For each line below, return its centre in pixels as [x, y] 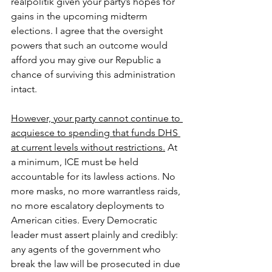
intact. [24, 89]
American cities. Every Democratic [85, 220]
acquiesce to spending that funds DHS [96, 133]
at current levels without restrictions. [88, 147]
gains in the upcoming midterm [80, 16]
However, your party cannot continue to [97, 118]
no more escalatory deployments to [89, 206]
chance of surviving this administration [94, 74]
